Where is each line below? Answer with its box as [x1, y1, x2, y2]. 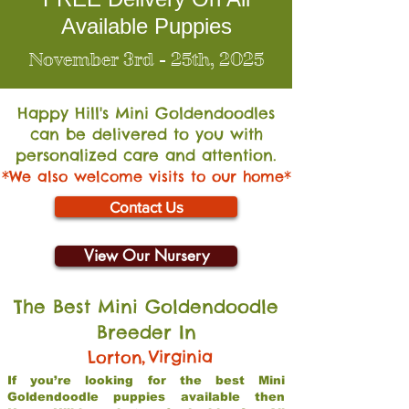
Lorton [88, 347, 142, 368]
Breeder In [96, 320, 196, 343]
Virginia [149, 346, 213, 367]
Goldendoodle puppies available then [7, 390, 285, 404]
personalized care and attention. [16, 145, 277, 165]
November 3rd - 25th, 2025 [28, 49, 264, 70]
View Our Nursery [83, 246, 209, 266]
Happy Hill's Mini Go [17, 103, 179, 123]
